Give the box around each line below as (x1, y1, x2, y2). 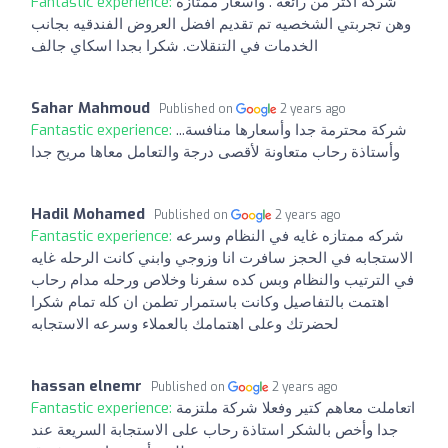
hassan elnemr (31, 375, 142, 396)
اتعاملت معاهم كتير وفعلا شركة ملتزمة (176, 397, 415, 418)
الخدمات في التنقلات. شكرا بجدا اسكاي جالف (31, 35, 318, 56)
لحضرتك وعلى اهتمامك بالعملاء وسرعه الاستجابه (31, 313, 339, 334)
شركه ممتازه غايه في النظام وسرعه (176, 225, 404, 246)
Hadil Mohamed (31, 203, 145, 224)
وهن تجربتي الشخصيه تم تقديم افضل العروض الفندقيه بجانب (31, 13, 411, 34)
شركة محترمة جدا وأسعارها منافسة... (176, 119, 407, 140)
